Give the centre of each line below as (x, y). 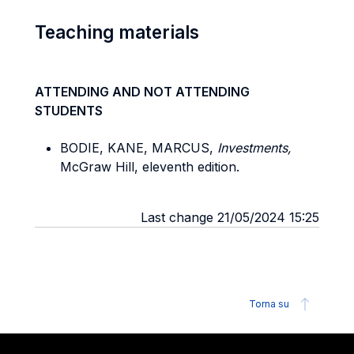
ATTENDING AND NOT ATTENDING (142, 92)
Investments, (254, 148)
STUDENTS (69, 111)
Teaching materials (117, 32)
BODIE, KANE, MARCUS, (139, 148)
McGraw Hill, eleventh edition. (150, 167)
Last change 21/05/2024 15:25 (230, 217)
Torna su (269, 304)
